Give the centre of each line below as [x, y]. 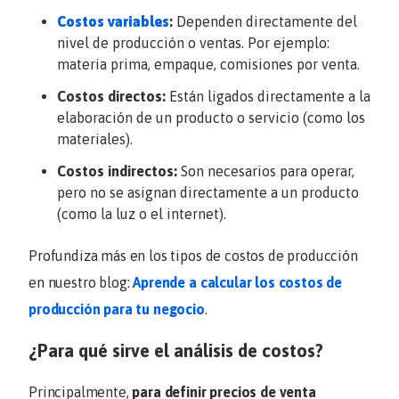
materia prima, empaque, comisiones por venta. [208, 65]
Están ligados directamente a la [270, 97]
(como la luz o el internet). [142, 214]
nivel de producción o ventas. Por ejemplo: [193, 43]
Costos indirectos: [117, 171]
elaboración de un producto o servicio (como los [211, 118]
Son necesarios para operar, [266, 171]
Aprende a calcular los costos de [238, 282]
